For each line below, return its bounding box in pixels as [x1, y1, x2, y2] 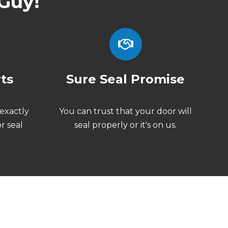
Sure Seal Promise [66, 71, 185, 87]
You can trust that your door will [59, 106, 192, 116]
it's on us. [140, 120, 177, 130]
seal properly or [74, 120, 141, 130]
